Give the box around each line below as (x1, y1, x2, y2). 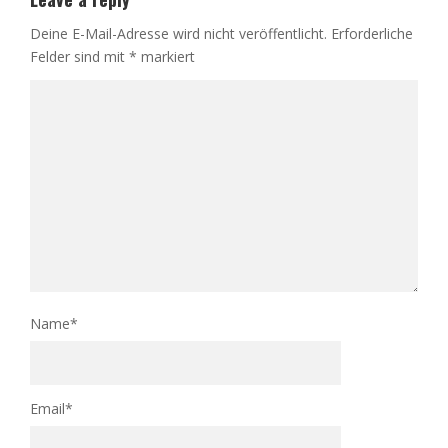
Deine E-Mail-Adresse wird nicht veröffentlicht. (30, 23, 327, 43)
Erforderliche (331, 23, 413, 43)
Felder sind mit (30, 46, 129, 66)
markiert (137, 46, 195, 66)
